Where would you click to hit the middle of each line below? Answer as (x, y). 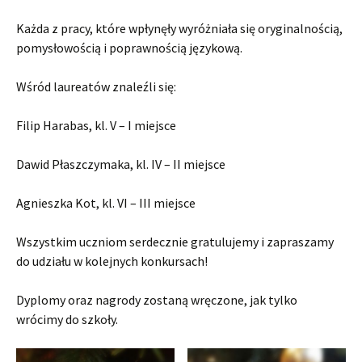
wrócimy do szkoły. (67, 320)
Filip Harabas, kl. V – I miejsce (96, 126)
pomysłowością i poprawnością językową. (129, 48)
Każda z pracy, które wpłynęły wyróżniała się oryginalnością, (179, 29)
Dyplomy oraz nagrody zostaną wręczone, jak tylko (157, 300)
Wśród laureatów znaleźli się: (96, 87)
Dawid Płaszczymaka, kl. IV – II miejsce (121, 164)
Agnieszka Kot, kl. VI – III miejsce (106, 203)
